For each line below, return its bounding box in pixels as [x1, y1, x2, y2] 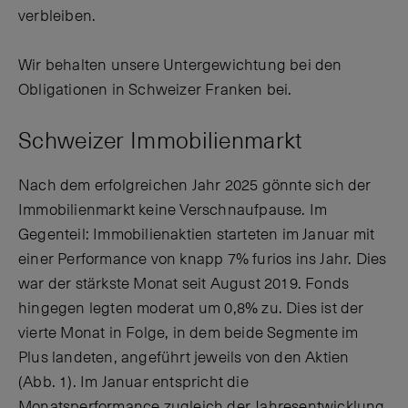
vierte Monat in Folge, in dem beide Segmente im [18, 322, 359, 343]
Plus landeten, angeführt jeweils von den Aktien [18, 347, 350, 368]
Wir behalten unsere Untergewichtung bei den [18, 56, 342, 76]
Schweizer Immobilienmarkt [18, 127, 303, 157]
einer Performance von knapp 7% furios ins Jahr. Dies [18, 249, 387, 270]
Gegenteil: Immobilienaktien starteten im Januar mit [18, 224, 375, 245]
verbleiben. [18, 6, 97, 27]
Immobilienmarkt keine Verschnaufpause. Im [18, 199, 328, 220]
